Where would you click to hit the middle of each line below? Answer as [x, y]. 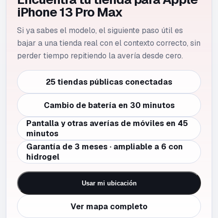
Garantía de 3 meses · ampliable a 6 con [105, 147]
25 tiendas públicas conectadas [109, 82]
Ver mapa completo [109, 206]
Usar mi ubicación [109, 183]
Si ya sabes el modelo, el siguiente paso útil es [100, 30]
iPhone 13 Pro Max [70, 12]
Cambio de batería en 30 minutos [109, 105]
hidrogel [43, 157]
